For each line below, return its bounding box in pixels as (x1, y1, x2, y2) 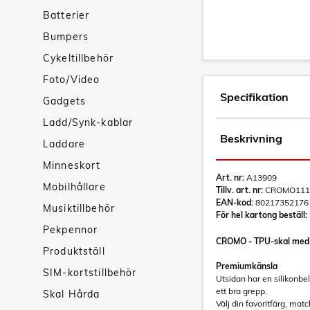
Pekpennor (43, 224, 98, 236)
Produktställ (43, 245, 105, 257)
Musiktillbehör (43, 202, 115, 215)
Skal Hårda (43, 288, 100, 300)
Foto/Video (43, 73, 100, 86)
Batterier (43, 9, 90, 21)
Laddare (43, 138, 85, 150)
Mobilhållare (43, 181, 106, 193)
